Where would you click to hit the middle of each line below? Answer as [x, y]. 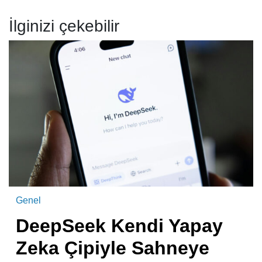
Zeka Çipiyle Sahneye [113, 248]
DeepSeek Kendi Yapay [119, 226]
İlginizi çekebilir [64, 26]
